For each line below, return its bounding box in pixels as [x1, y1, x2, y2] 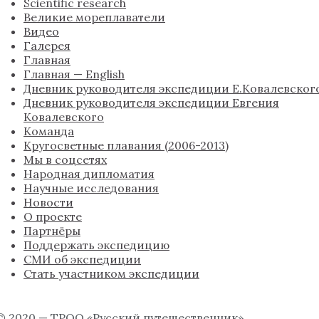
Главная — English [23, 67, 125, 82]
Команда [23, 124, 74, 139]
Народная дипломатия [23, 167, 155, 182]
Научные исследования [23, 181, 159, 196]
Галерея [23, 38, 70, 53]
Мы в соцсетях [23, 152, 107, 167]
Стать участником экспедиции [23, 266, 199, 281]
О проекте [23, 209, 82, 224]
